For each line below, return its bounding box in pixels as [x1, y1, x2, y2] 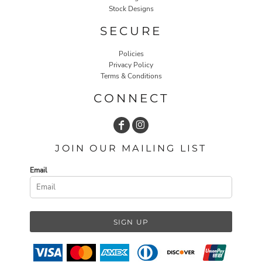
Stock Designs [108, 4, 154, 13]
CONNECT [93, 91, 169, 105]
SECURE [100, 23, 162, 38]
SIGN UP [113, 217, 149, 226]
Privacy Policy [109, 60, 153, 70]
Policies [118, 49, 144, 58]
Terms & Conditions [100, 71, 162, 81]
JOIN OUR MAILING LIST [55, 142, 207, 154]
